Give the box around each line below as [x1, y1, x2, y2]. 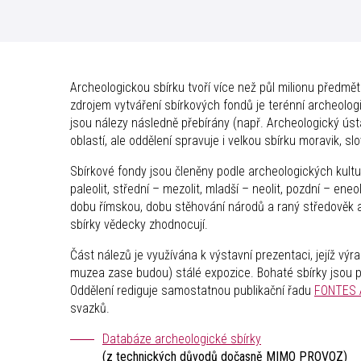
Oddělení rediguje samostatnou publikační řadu [70, 283, 314, 299]
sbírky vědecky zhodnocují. [70, 217, 208, 233]
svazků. [70, 301, 110, 317]
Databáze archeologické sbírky [102, 331, 261, 347]
